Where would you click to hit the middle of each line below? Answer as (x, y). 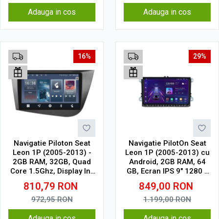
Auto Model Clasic (167, 190)
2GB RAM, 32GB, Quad (52, 162)
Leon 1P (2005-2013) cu (167, 153)
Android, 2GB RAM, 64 (167, 162)
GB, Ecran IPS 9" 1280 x (167, 171)
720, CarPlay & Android (167, 180)
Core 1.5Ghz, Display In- (52, 171)
